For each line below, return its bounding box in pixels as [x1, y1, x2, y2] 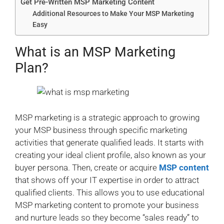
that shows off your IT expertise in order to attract [15, 174, 199, 185]
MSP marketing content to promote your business [15, 199, 199, 210]
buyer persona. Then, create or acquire [15, 162, 159, 172]
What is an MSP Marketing [15, 44, 175, 60]
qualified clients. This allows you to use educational [15, 187, 204, 197]
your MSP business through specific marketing [15, 124, 187, 135]
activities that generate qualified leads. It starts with [15, 137, 203, 147]
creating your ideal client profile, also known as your [15, 149, 206, 160]
